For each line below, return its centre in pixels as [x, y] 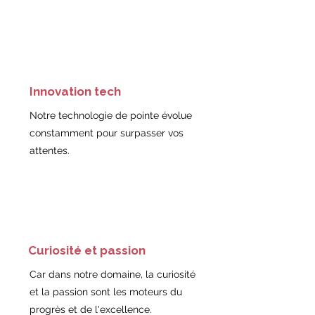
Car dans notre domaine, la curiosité [112, 274]
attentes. [50, 150]
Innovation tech [75, 91]
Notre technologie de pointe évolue [111, 115]
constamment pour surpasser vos [107, 133]
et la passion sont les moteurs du [106, 292]
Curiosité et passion [87, 250]
